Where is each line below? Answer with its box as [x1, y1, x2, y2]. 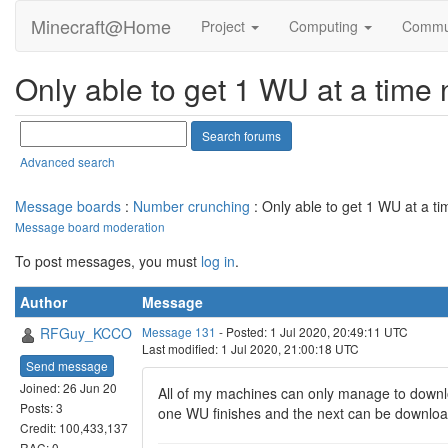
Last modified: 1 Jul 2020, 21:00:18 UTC [142, 340, 359, 357]
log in [201, 251, 235, 271]
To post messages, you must [15, 251, 201, 271]
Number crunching [133, 196, 250, 216]
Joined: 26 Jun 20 [20, 378, 117, 396]
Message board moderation [15, 218, 165, 235]
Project [201, 16, 249, 36]
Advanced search [20, 153, 115, 171]
